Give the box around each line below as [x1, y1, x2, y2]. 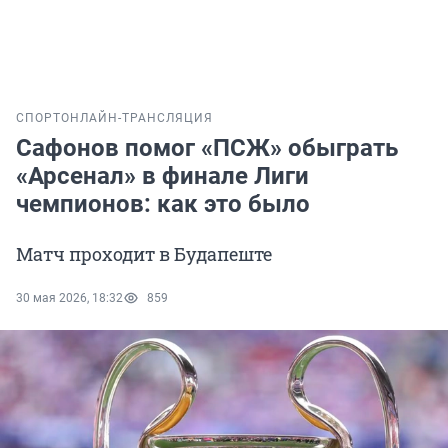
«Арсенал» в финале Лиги [16, 162, 309, 191]
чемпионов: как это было [16, 190, 310, 219]
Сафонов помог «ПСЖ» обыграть [16, 134, 398, 163]
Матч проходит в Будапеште [16, 242, 272, 267]
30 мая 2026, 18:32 [16, 291, 123, 306]
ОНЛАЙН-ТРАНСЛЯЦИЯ [61, 111, 213, 126]
